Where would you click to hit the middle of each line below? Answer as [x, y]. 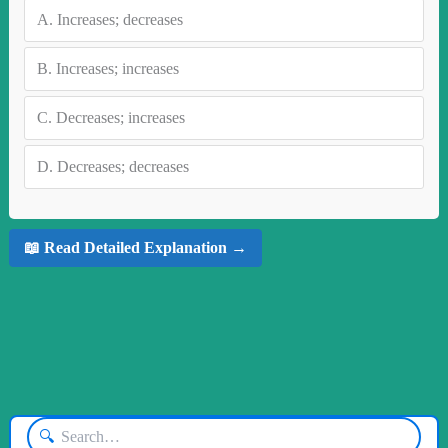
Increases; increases [117, 68]
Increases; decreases [119, 19]
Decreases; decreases [122, 166]
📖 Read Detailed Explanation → [135, 248]
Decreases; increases [120, 117]
